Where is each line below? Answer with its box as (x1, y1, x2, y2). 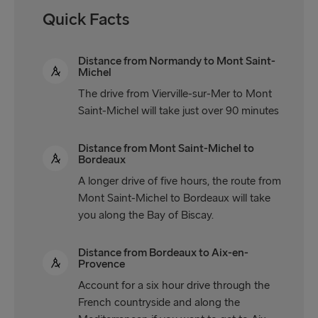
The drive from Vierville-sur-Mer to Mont (78, 87, 272, 101)
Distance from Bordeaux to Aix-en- (78, 246, 248, 260)
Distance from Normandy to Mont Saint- (78, 54, 275, 68)
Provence (78, 257, 125, 271)
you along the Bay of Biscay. (78, 208, 216, 222)
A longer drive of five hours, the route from (78, 174, 281, 188)
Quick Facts (43, 9, 129, 30)
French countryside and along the (78, 295, 240, 309)
